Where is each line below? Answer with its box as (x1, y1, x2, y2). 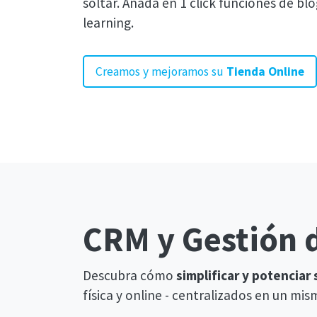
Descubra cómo (83, 267, 176, 284)
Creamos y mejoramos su (96, 64, 226, 80)
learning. (83, 14, 134, 32)
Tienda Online (226, 64, 304, 80)
